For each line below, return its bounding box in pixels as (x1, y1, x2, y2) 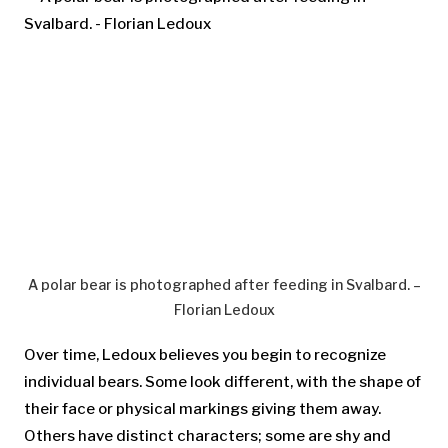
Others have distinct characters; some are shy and (24, 426, 391, 445)
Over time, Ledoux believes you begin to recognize (24, 345, 386, 364)
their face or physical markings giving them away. (24, 399, 381, 418)
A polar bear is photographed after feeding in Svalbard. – (27, 275, 421, 293)
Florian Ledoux (173, 300, 275, 318)
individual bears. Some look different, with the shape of (24, 372, 421, 391)
